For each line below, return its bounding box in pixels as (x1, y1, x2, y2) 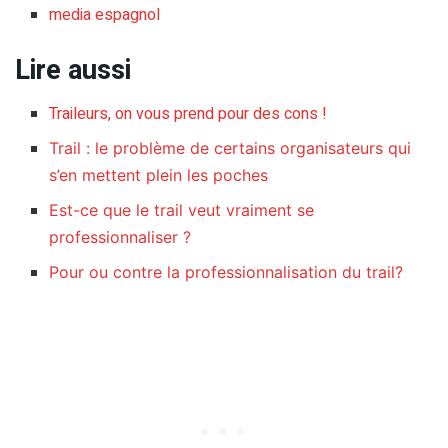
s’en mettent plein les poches (49, 165, 269, 186)
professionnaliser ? (49, 227, 192, 248)
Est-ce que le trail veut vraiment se (49, 200, 315, 221)
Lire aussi (15, 49, 131, 90)
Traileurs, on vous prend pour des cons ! (49, 102, 328, 127)
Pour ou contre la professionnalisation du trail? (49, 262, 404, 283)
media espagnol (49, 2, 161, 27)
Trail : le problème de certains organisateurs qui (49, 138, 412, 159)
